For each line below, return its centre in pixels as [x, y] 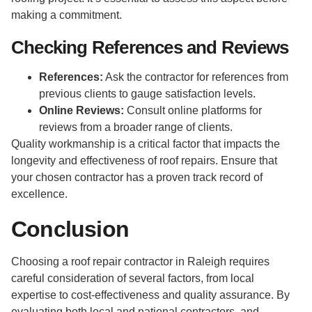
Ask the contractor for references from [196, 77]
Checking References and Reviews [150, 47]
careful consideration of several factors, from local [133, 279]
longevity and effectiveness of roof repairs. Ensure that [144, 160]
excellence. [39, 194]
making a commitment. [67, 15]
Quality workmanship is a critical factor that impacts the [146, 143]
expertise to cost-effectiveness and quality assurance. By [150, 295]
